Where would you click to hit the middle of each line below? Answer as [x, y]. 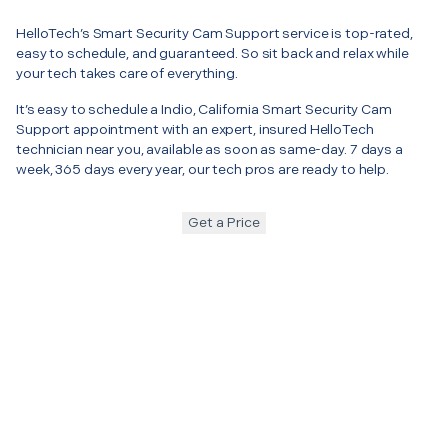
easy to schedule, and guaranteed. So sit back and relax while [212, 53]
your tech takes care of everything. [127, 73]
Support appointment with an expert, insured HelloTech [195, 129]
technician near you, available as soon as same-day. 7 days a [209, 149]
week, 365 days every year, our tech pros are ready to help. [202, 169]
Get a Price [224, 222]
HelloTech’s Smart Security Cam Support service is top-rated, [214, 33]
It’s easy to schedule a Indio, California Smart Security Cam [204, 109]
